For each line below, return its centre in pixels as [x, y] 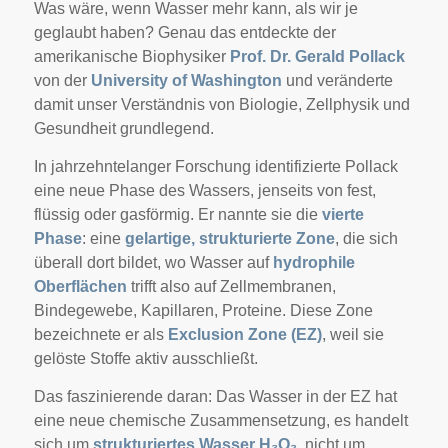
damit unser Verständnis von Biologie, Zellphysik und [221, 105]
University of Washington [188, 81]
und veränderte [339, 81]
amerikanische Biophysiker [131, 57]
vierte [342, 214]
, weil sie [352, 334]
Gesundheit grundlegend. [123, 129]
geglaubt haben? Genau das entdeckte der [184, 33]
